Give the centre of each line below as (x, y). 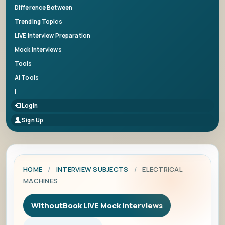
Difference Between (44, 7)
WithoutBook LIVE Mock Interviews (97, 206)
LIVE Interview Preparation (52, 35)
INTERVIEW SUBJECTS (92, 169)
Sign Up (32, 120)
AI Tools (27, 78)
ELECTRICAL (162, 169)
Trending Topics (38, 21)
